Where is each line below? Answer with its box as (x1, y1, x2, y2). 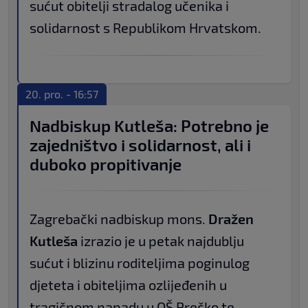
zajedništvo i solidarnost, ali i (30, 135, 251, 155)
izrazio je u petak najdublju (78, 232, 244, 250)
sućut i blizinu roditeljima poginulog (30, 254, 250, 272)
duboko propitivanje (30, 154, 181, 175)
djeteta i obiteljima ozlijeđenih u (30, 276, 227, 294)
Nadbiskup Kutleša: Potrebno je (30, 115, 269, 136)
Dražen (208, 210, 254, 228)
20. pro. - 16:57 (25, 87, 98, 101)
